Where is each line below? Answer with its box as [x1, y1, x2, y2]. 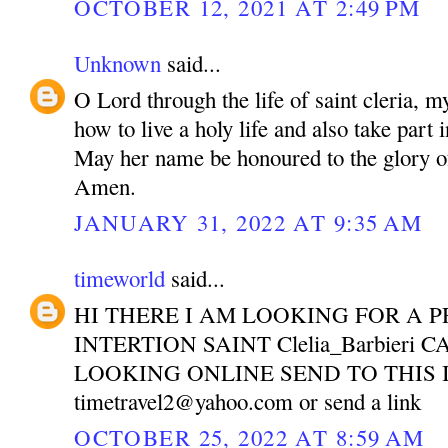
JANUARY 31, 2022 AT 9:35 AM [74, 206, 423, 237]
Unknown [74, 48, 162, 79]
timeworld [74, 263, 166, 294]
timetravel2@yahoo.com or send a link [74, 386, 422, 417]
